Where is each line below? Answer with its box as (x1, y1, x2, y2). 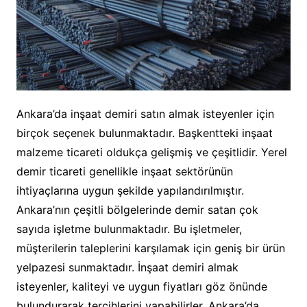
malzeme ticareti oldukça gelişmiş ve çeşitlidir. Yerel (16, 145, 287, 159)
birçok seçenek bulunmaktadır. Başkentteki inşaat (16, 125, 273, 140)
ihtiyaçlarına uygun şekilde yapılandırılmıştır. (16, 183, 244, 197)
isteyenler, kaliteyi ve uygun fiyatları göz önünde (16, 279, 267, 293)
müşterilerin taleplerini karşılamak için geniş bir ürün (16, 241, 285, 255)
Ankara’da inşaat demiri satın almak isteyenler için (16, 106, 274, 121)
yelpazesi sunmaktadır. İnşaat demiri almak (16, 260, 238, 274)
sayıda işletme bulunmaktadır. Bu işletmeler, (16, 221, 242, 236)
